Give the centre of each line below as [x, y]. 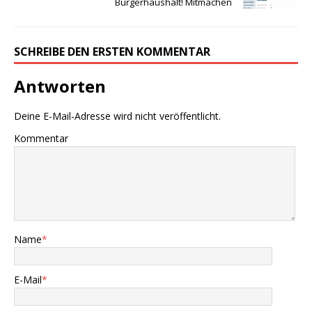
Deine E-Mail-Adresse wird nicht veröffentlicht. [117, 116]
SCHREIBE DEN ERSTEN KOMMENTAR [112, 51]
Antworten [60, 86]
